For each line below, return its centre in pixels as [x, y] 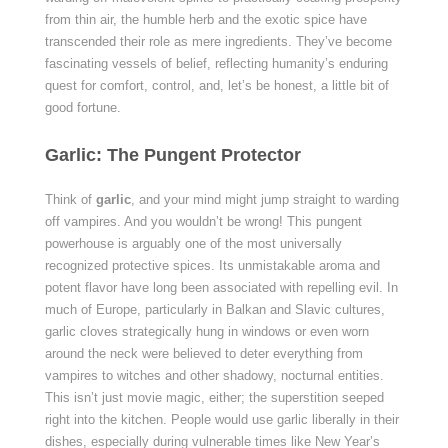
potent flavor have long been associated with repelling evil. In [221, 287]
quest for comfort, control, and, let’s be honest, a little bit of [216, 85]
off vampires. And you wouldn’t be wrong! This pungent [203, 221]
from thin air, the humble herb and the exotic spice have [205, 19]
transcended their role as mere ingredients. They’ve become [218, 41]
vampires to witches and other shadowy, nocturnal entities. [214, 375]
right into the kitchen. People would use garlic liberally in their [221, 419]
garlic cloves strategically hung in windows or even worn [206, 331]
